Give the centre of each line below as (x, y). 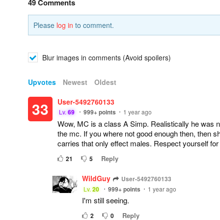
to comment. (94, 25)
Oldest (105, 82)
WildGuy (96, 178)
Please (45, 25)
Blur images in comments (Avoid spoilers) (106, 57)
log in (65, 25)
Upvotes (42, 82)
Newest (75, 82)
